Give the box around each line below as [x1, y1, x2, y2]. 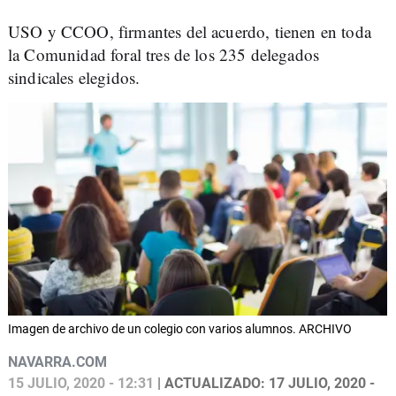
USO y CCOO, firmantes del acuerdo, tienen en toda [8, 20, 371, 42]
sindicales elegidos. [8, 66, 141, 88]
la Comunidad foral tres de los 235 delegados [8, 43, 320, 65]
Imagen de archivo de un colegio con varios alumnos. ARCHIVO [8, 322, 352, 337]
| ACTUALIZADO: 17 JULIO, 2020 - [154, 375, 375, 392]
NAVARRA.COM [8, 354, 107, 371]
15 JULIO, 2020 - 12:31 [8, 375, 154, 392]
